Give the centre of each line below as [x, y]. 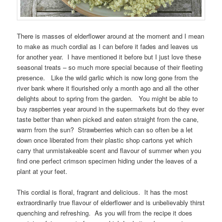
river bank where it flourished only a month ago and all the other [108, 88]
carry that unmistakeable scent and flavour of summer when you [109, 150]
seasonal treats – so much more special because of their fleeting [110, 67]
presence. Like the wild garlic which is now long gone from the [108, 77]
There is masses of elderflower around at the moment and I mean [111, 36]
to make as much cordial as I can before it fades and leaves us [108, 46]
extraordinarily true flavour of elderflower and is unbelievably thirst [111, 202]
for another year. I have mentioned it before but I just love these [109, 56]
